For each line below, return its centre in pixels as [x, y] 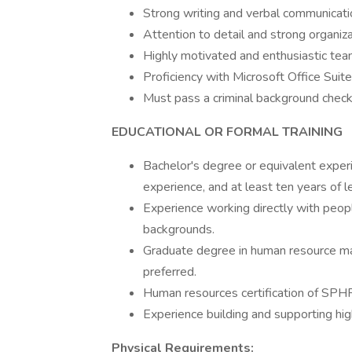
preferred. [170, 272]
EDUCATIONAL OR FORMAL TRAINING [227, 132]
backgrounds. [179, 229]
